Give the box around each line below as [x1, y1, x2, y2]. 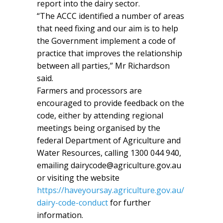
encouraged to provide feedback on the [37, 97, 184, 109]
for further [108, 197, 151, 208]
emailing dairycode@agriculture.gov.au [37, 159, 181, 171]
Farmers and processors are [37, 85, 142, 96]
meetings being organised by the [37, 122, 160, 133]
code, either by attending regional [37, 110, 163, 121]
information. [37, 209, 83, 221]
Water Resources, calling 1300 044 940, [37, 147, 181, 158]
